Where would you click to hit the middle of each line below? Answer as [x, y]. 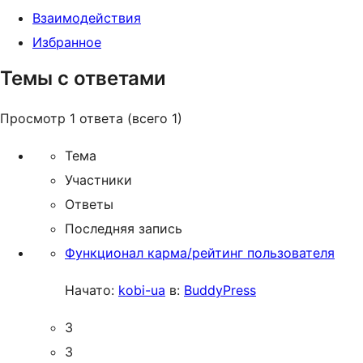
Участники [98, 180]
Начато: [92, 290]
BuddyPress [220, 290]
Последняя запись [124, 228]
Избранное [67, 42]
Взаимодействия [87, 18]
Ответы [89, 204]
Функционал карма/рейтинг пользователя [200, 253]
